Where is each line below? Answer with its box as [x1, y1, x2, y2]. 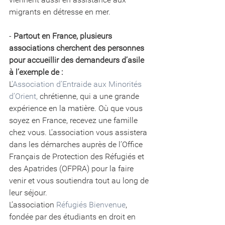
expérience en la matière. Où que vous [9, 103, 145, 113]
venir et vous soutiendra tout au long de [9, 175, 151, 185]
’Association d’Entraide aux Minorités [12, 79, 144, 89]
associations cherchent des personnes [9, 43, 146, 53]
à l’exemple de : [9, 67, 63, 77]
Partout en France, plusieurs [14, 31, 114, 41]
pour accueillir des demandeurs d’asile [9, 55, 146, 65]
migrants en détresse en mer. [9, 7, 110, 17]
